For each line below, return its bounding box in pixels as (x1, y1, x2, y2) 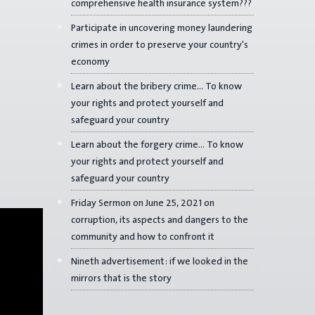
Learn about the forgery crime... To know (71, 136, 243, 153)
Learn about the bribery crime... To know (71, 78, 242, 94)
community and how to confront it (71, 229, 214, 245)
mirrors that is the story (71, 270, 172, 286)
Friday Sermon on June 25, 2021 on (71, 195, 214, 211)
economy (71, 53, 110, 70)
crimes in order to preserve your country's (71, 37, 248, 53)
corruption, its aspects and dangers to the (71, 212, 248, 228)
